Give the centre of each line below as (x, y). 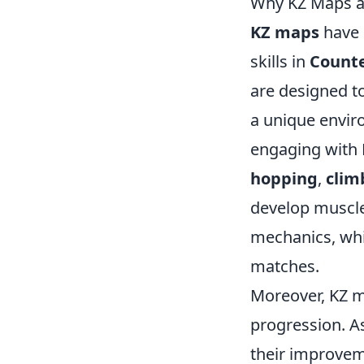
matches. (285, 266)
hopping (284, 178)
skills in (280, 61)
